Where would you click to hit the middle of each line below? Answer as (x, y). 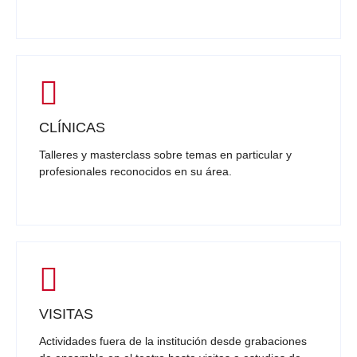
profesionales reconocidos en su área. (135, 172)
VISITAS (66, 314)
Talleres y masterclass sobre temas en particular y (165, 155)
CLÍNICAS (72, 128)
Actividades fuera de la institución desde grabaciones (173, 341)
